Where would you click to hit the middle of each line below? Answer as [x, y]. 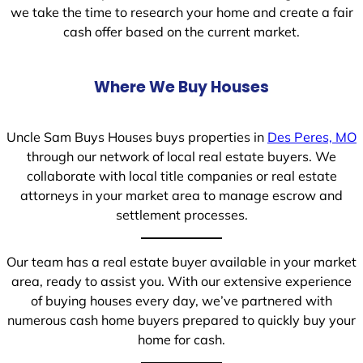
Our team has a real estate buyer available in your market [181, 262]
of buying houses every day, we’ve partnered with [181, 301]
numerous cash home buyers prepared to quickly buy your [181, 320]
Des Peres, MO [312, 137]
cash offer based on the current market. [181, 31]
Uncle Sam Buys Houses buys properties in [137, 137]
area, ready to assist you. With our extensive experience [181, 282]
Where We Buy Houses [181, 87]
